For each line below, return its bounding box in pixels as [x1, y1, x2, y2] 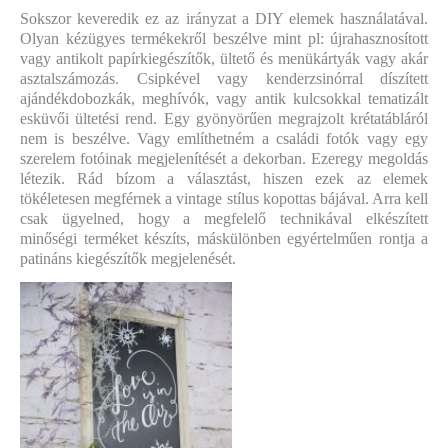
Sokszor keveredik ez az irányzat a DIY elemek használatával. [20, 10, 428, 28]
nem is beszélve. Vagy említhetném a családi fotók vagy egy [20, 130, 428, 148]
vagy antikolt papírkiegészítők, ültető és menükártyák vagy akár [20, 50, 428, 68]
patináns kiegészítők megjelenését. [20, 250, 236, 268]
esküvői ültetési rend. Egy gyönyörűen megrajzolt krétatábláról [20, 110, 428, 128]
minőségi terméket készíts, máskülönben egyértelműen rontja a [20, 230, 428, 248]
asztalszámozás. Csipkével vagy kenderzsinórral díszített [20, 70, 428, 88]
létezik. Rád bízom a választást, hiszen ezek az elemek [20, 170, 428, 188]
